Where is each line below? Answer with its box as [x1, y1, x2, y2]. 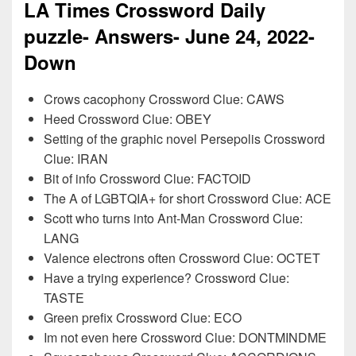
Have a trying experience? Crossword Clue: [44, 268, 289, 287]
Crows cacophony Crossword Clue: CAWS [44, 89, 284, 108]
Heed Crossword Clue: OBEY [44, 109, 211, 128]
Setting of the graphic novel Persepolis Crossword [44, 129, 325, 148]
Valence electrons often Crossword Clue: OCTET [44, 248, 320, 267]
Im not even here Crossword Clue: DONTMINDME [44, 327, 327, 346]
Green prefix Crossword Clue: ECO [44, 308, 242, 327]
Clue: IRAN [44, 149, 108, 168]
